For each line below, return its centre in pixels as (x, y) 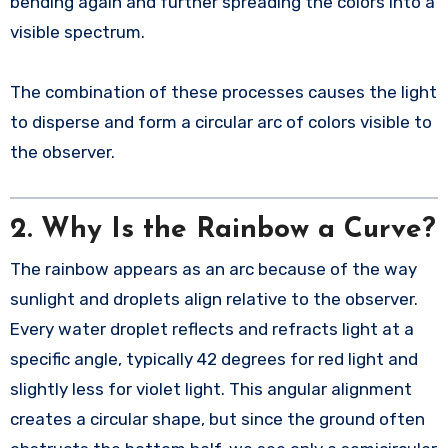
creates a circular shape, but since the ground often (217, 419)
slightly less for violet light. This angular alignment (210, 389)
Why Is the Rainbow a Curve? (238, 229)
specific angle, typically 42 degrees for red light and (213, 359)
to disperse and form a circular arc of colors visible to (220, 122)
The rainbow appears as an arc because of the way (213, 269)
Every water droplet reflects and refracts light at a (211, 329)
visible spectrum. (77, 32)
